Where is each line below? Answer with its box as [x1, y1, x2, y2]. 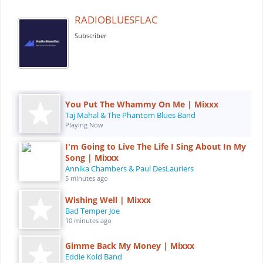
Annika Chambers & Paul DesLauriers [65, 163, 194, 174]
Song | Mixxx [65, 151, 119, 163]
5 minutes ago [65, 173, 108, 183]
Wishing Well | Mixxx [65, 194, 151, 205]
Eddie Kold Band [65, 251, 122, 262]
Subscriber [74, 31, 106, 40]
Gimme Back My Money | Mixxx [65, 240, 194, 251]
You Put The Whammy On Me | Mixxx [65, 98, 218, 110]
